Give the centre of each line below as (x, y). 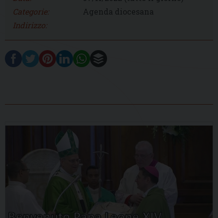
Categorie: (31, 11)
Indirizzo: (30, 25)
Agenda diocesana (118, 11)
